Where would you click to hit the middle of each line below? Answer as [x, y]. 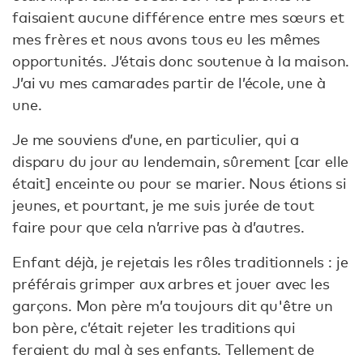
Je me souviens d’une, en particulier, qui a [156, 139]
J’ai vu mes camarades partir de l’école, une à [169, 82]
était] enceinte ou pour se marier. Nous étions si [180, 183]
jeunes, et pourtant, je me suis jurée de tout [163, 205]
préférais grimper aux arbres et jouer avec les [171, 283]
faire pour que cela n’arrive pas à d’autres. [158, 226]
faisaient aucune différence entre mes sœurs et [178, 17]
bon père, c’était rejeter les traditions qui [154, 327]
